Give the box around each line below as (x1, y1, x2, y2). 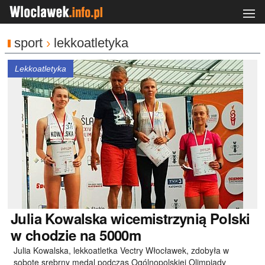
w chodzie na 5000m (11, 225, 141, 245)
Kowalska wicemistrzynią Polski (41, 208, 250, 228)
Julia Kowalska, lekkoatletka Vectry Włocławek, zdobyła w (14, 244, 229, 256)
